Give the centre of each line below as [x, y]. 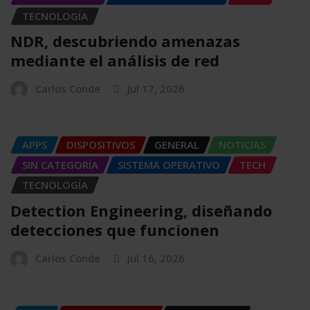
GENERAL [177, 145]
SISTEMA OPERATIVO [169, 165]
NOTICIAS [242, 145]
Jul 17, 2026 [156, 89]
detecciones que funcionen [115, 230]
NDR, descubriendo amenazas [125, 41]
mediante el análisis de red [115, 61]
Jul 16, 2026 [156, 258]
